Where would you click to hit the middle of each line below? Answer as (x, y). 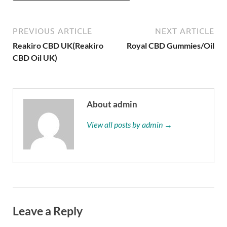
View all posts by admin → (129, 124)
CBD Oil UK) (35, 57)
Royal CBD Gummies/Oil (171, 45)
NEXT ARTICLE (185, 31)
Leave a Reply (48, 211)
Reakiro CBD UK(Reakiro (58, 45)
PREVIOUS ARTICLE (52, 31)
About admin (112, 104)
